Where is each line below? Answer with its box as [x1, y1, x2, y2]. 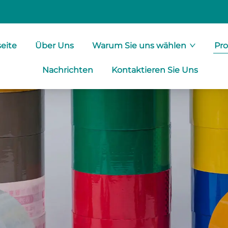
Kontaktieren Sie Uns [111, 65, 198, 75]
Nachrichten [42, 65, 93, 75]
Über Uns [35, 41, 74, 50]
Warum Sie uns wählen [92, 41, 187, 50]
